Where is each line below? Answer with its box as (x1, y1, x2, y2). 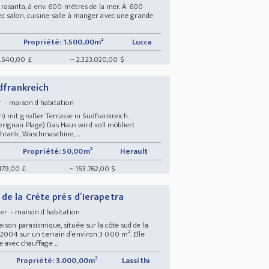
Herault (120, 144, 150, 158)
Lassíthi (122, 253, 152, 267)
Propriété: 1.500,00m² (23, 35, 104, 49)
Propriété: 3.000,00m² (16, 253, 98, 267)
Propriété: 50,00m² (23, 144, 92, 158)
